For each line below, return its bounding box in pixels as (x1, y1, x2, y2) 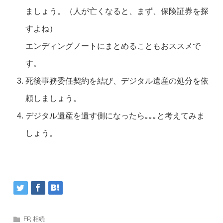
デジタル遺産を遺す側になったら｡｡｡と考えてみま (25, 111, 205, 120)
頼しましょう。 (25, 94, 82, 103)
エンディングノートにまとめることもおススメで (25, 42, 201, 50)
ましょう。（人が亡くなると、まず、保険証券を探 (25, 7, 209, 15)
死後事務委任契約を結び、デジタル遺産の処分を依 (25, 77, 209, 85)
